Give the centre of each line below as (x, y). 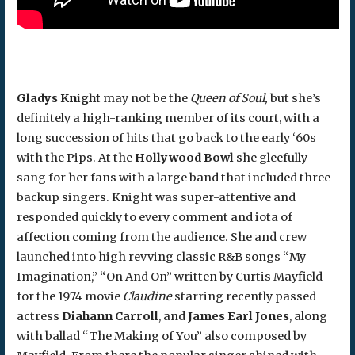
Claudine (146, 297)
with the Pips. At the (74, 158)
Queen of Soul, (229, 99)
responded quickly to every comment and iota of (154, 218)
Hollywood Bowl (183, 158)
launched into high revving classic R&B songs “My (161, 257)
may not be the (145, 99)
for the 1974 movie (68, 297)
